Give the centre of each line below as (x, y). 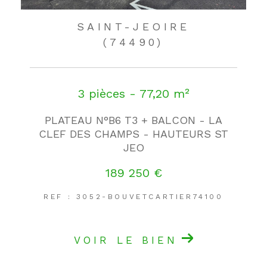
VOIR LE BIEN (126, 240)
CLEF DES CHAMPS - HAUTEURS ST (133, 133)
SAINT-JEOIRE (133, 26)
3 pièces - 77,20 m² (133, 93)
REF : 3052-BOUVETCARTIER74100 (133, 196)
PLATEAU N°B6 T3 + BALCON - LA (133, 120)
